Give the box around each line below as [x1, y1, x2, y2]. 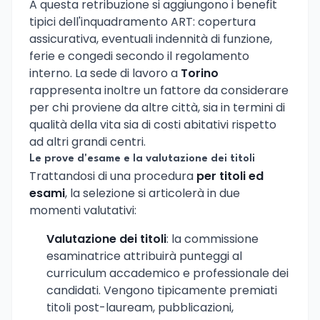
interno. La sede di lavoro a [29, 64, 181, 81]
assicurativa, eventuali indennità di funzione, [29, 30, 272, 47]
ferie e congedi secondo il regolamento [29, 47, 249, 64]
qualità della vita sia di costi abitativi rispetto [29, 116, 276, 133]
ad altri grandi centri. [29, 133, 146, 150]
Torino [181, 64, 219, 81]
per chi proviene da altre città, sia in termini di [29, 99, 285, 116]
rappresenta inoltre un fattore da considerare [29, 81, 289, 99]
